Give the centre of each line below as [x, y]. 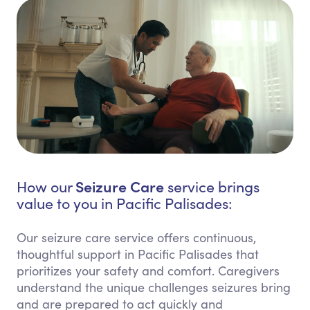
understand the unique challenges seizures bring [154, 288]
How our [46, 187]
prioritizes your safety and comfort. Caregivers [148, 271]
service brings [212, 187]
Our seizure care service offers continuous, [136, 238]
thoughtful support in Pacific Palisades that [138, 254]
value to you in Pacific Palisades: [125, 203]
